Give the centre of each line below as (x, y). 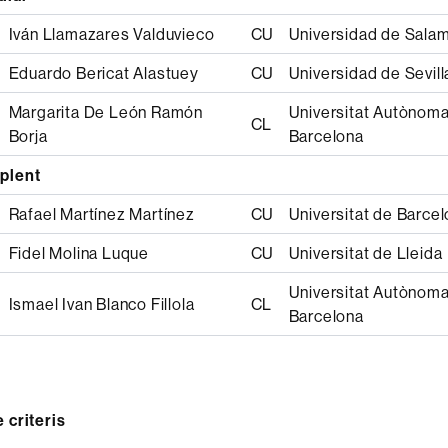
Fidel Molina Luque (78, 253)
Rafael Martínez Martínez (101, 214)
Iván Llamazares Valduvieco (111, 34)
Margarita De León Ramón (105, 112)
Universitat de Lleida (365, 253)
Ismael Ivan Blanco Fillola (101, 304)
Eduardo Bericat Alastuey (103, 73)
